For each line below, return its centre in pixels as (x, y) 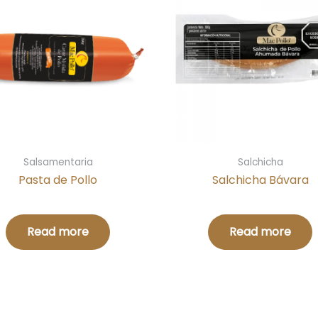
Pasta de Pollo (58, 180)
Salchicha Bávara (260, 180)
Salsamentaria (58, 162)
